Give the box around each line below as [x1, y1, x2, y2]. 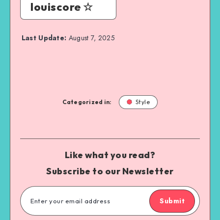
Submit [160, 195, 185, 206]
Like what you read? [64, 149, 156, 161]
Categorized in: [62, 98, 112, 106]
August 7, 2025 [66, 33, 115, 43]
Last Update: [21, 33, 67, 43]
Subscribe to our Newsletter [46, 165, 174, 177]
